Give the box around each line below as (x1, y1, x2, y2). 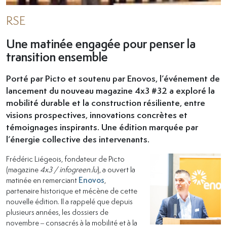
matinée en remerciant (6, 174, 79, 185)
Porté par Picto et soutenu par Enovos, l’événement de (6, 72, 220, 84)
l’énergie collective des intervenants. (6, 133, 149, 145)
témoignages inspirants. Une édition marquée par (6, 121, 198, 133)
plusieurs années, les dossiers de (6, 206, 108, 217)
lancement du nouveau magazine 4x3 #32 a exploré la (6, 84, 215, 96)
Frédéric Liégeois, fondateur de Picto (6, 153, 125, 164)
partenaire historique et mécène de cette (6, 185, 137, 196)
